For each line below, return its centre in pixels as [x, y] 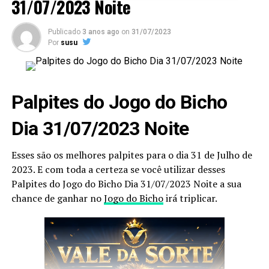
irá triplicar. [190, 198]
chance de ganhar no [57, 198]
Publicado [64, 32]
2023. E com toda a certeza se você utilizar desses [118, 169]
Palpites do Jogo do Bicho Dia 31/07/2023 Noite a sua [126, 184]
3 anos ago [101, 32]
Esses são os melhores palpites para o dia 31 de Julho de [131, 155]
